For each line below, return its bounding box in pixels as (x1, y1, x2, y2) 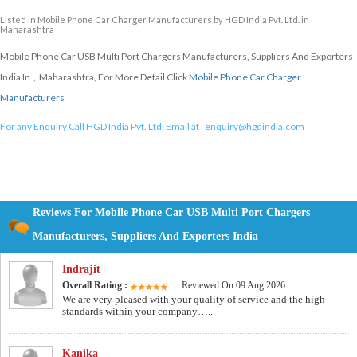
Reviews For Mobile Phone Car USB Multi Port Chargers (33, 206, 310, 219)
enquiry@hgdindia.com (205, 120, 304, 133)
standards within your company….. (62, 305, 213, 318)
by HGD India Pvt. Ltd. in (212, 14, 309, 25)
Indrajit (62, 263, 100, 276)
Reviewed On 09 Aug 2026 (182, 280, 285, 292)
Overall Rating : (62, 280, 130, 292)
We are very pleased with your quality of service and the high (62, 293, 325, 306)
